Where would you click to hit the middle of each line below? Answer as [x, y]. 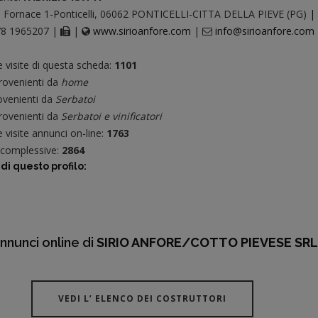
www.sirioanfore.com [143, 31]
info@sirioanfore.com [264, 31]
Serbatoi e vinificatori [111, 116]
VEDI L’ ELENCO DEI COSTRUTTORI [142, 298]
